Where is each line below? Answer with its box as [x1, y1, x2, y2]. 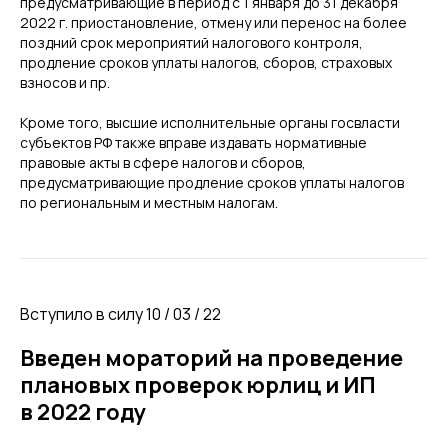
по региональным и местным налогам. [20, 193, 278, 212]
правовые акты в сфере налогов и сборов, [20, 153, 306, 172]
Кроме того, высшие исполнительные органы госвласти [20, 113, 400, 132]
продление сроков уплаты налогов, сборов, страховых [20, 53, 392, 72]
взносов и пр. [20, 73, 110, 92]
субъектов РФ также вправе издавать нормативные [20, 133, 367, 152]
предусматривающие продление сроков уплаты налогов [20, 173, 404, 192]
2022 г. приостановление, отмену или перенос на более [20, 13, 407, 32]
